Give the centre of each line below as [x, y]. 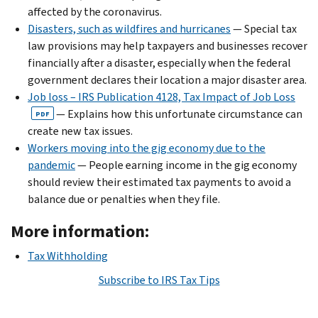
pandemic [51, 165]
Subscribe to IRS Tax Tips [159, 280]
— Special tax [264, 28]
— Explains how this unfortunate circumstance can [178, 114]
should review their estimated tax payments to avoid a [159, 182]
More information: [80, 231]
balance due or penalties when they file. [124, 199]
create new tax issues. [80, 131]
